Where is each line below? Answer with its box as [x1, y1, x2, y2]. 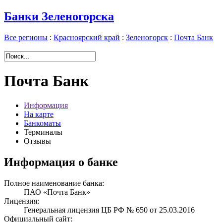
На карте [24, 110, 54, 118]
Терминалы [24, 127, 62, 136]
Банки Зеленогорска [4, 9, 114, 23]
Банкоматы [24, 118, 61, 127]
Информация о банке [4, 155, 118, 168]
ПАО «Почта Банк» [24, 187, 90, 196]
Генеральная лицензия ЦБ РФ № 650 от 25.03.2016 [24, 205, 195, 214]
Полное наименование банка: [4, 178, 104, 187]
